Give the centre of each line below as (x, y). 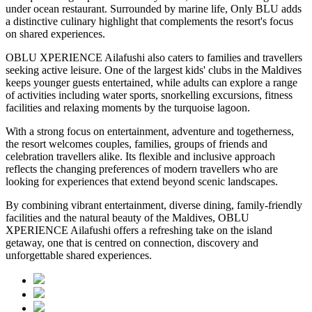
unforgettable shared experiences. (79, 255)
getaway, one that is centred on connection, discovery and (132, 242)
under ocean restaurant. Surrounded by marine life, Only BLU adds (154, 8)
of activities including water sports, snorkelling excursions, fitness (149, 95)
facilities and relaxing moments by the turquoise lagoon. (128, 107)
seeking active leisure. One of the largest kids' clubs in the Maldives (154, 70)
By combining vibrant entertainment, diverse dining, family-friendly (154, 205)
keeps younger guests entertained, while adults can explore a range (151, 82)
